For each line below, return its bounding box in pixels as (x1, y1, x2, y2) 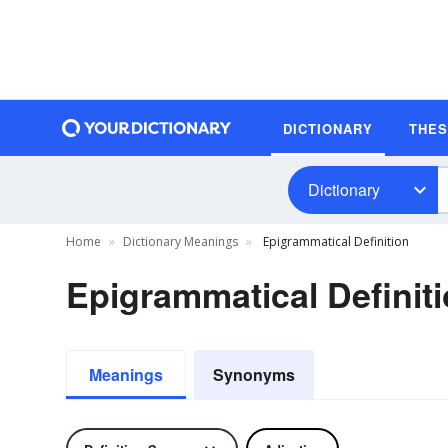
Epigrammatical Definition (260, 233, 409, 250)
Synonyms (213, 363, 295, 386)
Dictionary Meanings (123, 233, 238, 250)
